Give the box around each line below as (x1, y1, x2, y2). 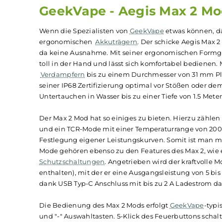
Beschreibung (43, 50, 97, 60)
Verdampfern (45, 152, 95, 162)
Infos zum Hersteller (116, 50, 195, 60)
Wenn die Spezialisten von (43, 104, 144, 113)
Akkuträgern (106, 115, 153, 125)
